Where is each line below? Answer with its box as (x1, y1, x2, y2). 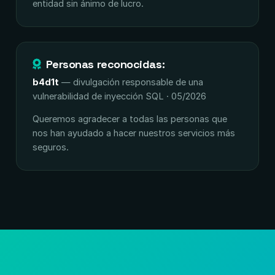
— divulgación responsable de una (59, 77, 203, 87)
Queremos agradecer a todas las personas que (33, 114, 227, 124)
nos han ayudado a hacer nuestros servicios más (33, 128, 235, 138)
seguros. (33, 142, 69, 152)
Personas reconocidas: (45, 57, 165, 71)
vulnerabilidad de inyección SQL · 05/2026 (33, 91, 206, 101)
